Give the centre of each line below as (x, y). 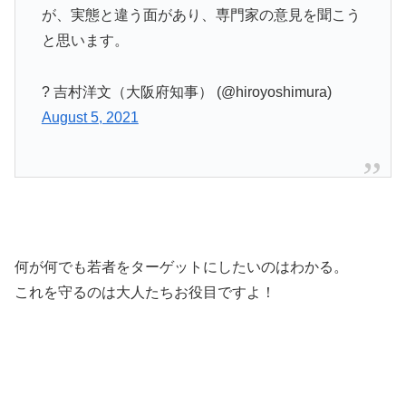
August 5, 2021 (90, 117)
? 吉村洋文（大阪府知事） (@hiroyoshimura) (186, 92)
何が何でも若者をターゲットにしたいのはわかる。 (181, 267)
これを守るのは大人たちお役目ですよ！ (145, 293)
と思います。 (85, 40)
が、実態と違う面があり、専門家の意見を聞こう (201, 14)
